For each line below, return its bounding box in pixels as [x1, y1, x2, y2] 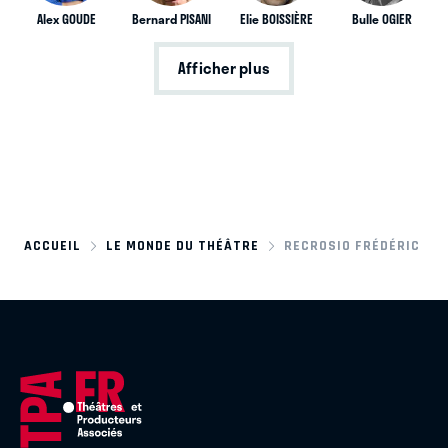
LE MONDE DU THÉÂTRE [106, 237, 260, 253]
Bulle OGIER [351, 9, 412, 28]
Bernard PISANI [131, 9, 211, 28]
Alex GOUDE [36, 9, 96, 28]
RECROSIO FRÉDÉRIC [284, 237, 421, 253]
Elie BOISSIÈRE [240, 9, 314, 28]
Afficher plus [177, 56, 271, 81]
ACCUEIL [24, 237, 81, 253]
